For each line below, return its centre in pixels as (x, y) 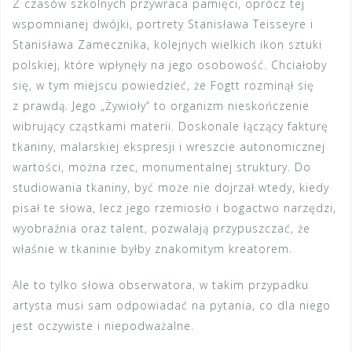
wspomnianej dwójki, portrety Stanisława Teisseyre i (163, 24)
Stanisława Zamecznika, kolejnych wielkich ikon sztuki (167, 45)
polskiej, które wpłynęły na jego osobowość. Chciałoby (170, 65)
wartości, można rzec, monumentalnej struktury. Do (162, 167)
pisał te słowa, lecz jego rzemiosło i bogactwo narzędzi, (174, 208)
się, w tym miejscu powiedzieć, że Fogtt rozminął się (163, 86)
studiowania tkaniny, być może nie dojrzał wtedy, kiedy (171, 188)
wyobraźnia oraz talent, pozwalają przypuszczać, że (161, 229)
